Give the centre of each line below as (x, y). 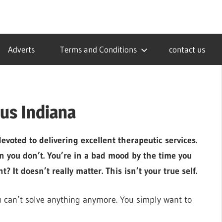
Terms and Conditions (98, 49)
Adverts (21, 49)
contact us (187, 49)
